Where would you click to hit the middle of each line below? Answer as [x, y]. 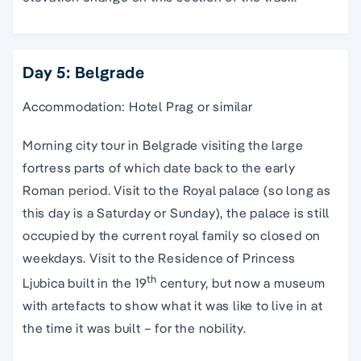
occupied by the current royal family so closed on [172, 235]
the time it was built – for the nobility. [135, 328]
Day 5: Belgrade [84, 72]
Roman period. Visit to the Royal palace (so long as [177, 190]
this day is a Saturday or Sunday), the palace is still [176, 212]
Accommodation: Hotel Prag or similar [138, 106]
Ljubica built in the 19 [85, 283]
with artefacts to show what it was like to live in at [173, 306]
